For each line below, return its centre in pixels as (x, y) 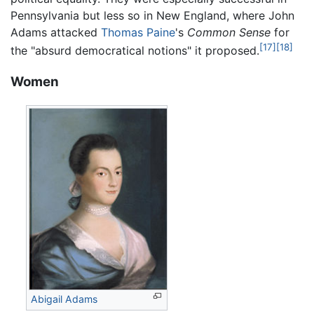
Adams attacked (56, 33)
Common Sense (229, 33)
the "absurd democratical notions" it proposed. (135, 51)
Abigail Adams (64, 299)
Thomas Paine (138, 33)
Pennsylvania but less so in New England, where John (152, 16)
